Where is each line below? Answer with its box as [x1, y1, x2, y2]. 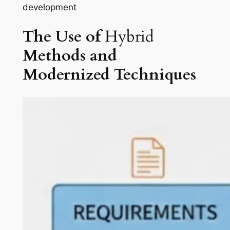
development [22, 2, 76, 12]
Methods [22, 44, 86, 66]
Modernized [22, 63, 110, 85]
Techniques [113, 63, 196, 85]
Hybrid [100, 25, 154, 47]
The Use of [22, 25, 101, 47]
